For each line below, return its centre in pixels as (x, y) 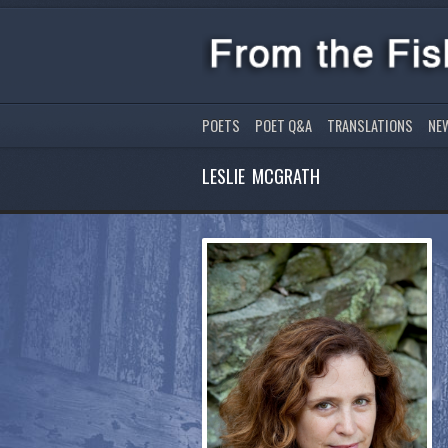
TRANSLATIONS (370, 125)
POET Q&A (283, 125)
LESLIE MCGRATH (261, 175)
